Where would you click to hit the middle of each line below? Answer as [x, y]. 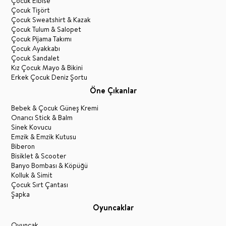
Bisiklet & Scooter [39, 156]
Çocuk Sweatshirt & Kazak [51, 20]
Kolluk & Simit [32, 175]
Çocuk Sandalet [36, 58]
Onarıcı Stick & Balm [42, 118]
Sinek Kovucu [32, 127]
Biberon [23, 146]
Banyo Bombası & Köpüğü [50, 165]
